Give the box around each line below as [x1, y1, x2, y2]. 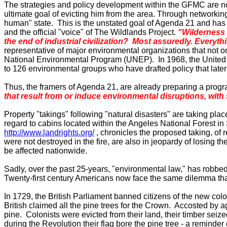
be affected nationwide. [4, 146, 87, 155]
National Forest [160, 119, 215, 128]
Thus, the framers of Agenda [4, 83, 107, 91]
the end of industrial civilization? [4, 37, 132, 46]
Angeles [128, 119, 158, 128]
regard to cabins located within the [4, 119, 128, 128]
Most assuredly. [132, 37, 193, 46]
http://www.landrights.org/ [4, 128, 94, 137]
